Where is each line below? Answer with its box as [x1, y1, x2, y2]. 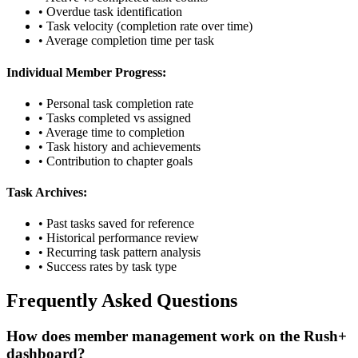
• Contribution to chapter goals [38, 153, 193, 168]
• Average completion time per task [38, 34, 214, 48]
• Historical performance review [38, 231, 199, 245]
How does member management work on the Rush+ [6, 328, 347, 345]
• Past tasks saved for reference [38, 217, 194, 231]
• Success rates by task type [38, 260, 177, 274]
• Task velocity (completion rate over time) [38, 19, 253, 34]
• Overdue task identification [38, 5, 182, 19]
